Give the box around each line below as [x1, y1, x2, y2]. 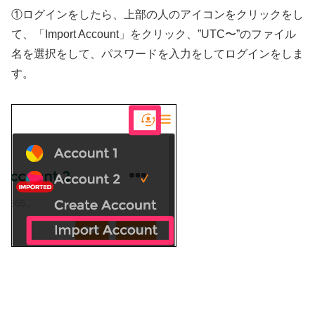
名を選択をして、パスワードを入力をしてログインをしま [11, 47, 304, 60]
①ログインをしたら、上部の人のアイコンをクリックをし [11, 8, 304, 20]
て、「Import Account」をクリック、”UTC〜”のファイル [11, 27, 296, 40]
